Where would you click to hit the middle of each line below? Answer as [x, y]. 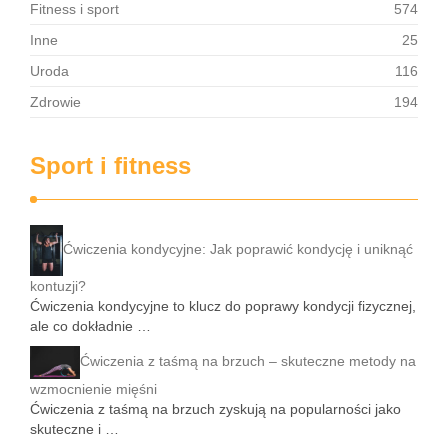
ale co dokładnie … [90, 325]
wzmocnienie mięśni [93, 389]
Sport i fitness [110, 165]
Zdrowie [55, 102]
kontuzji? [58, 285]
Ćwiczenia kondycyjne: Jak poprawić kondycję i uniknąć [238, 249]
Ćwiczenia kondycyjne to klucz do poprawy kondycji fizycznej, [223, 305]
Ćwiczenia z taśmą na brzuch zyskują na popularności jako [215, 409]
